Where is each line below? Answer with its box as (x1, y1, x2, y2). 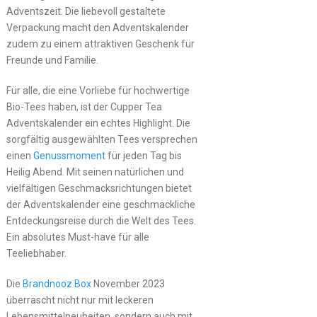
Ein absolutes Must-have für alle (6, 231, 149, 243)
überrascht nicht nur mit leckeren (6, 294, 154, 306)
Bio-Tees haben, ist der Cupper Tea (6, 100, 162, 113)
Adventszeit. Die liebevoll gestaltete (6, 5, 166, 17)
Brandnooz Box (22, 277, 91, 289)
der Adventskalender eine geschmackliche (6, 198, 195, 210)
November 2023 (91, 277, 165, 289)
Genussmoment (33, 149, 105, 161)
